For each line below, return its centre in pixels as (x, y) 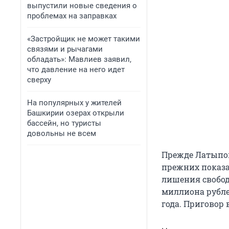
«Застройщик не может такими (84, 39)
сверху (39, 80)
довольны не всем (62, 133)
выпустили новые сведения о (82, 6)
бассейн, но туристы (64, 123)
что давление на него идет (76, 70)
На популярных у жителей (74, 103)
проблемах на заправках (72, 16)
